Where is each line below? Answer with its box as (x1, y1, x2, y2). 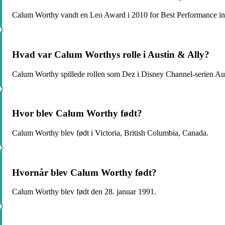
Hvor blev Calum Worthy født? (12, 108, 142, 119)
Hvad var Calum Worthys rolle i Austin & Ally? (12, 49, 209, 60)
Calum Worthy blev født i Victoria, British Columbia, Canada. (12, 129, 208, 137)
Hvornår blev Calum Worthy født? (12, 167, 157, 178)
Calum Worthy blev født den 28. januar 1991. (12, 187, 156, 196)
